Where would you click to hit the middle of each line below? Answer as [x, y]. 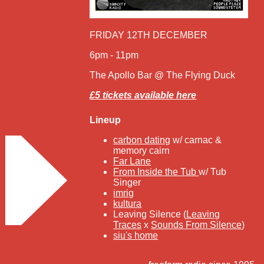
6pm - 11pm [114, 55]
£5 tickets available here [143, 95]
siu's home [136, 235]
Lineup [105, 120]
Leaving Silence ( [150, 214]
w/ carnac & [196, 140]
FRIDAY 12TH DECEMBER [149, 35]
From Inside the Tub [156, 171]
